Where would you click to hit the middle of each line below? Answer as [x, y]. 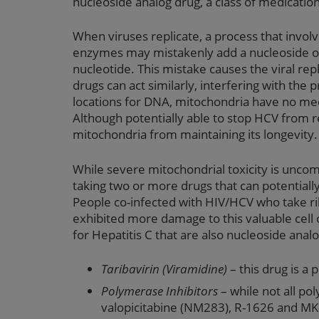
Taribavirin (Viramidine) [164, 268]
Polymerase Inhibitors [159, 291]
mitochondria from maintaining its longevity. [195, 135]
